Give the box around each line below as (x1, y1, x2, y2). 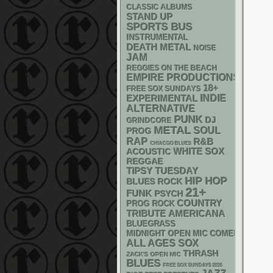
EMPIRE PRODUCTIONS (127, 73, 240, 83)
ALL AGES (127, 238, 176, 249)
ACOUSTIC (127, 147, 171, 157)
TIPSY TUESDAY (127, 166, 199, 176)
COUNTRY (177, 199, 222, 208)
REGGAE (127, 157, 163, 166)
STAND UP (127, 12, 173, 22)
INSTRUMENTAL (127, 33, 188, 42)
